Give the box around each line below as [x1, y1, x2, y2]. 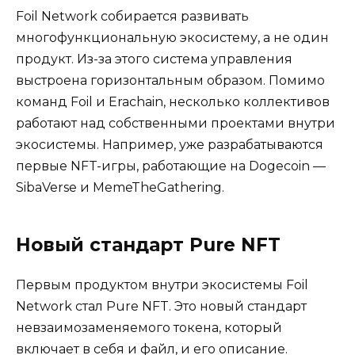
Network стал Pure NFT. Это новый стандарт [16, 299, 307, 315]
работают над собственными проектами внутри [16, 116, 335, 132]
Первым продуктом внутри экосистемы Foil [16, 277, 308, 293]
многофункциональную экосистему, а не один [16, 30, 329, 46]
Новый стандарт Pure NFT [16, 234, 281, 257]
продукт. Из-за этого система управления [16, 52, 292, 67]
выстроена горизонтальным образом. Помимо [16, 73, 325, 89]
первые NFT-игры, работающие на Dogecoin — [16, 158, 326, 174]
